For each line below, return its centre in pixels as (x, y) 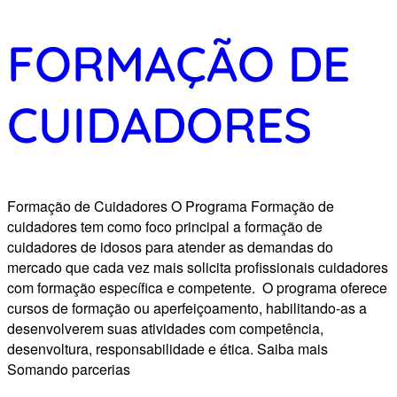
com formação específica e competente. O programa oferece (197, 288)
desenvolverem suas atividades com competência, (165, 329)
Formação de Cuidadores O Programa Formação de (171, 206)
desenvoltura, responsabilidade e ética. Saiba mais (167, 349)
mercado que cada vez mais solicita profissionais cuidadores (198, 268)
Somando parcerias (69, 370)
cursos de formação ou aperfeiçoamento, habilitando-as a (187, 308)
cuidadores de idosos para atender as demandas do (170, 247)
